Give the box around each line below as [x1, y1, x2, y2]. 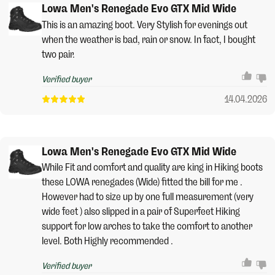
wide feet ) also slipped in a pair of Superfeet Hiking [41, 206, 240, 218]
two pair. [41, 48, 75, 60]
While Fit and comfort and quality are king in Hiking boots [41, 161, 263, 174]
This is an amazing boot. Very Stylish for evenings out [41, 18, 247, 31]
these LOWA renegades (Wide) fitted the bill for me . [41, 176, 242, 188]
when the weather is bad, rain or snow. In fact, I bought [41, 33, 255, 45]
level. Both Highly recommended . [41, 235, 173, 247]
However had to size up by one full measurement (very [41, 191, 254, 203]
